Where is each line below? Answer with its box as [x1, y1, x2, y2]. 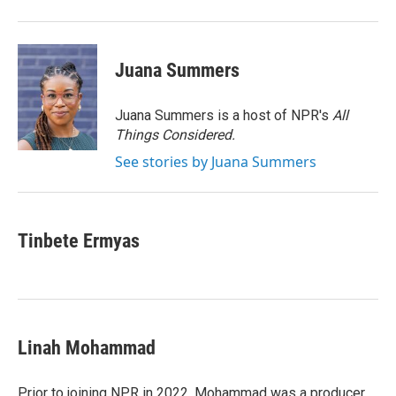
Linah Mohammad [18, 337, 156, 359]
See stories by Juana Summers [115, 152, 316, 171]
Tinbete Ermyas [18, 230, 140, 252]
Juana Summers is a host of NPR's [115, 107, 332, 124]
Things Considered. [115, 126, 235, 143]
